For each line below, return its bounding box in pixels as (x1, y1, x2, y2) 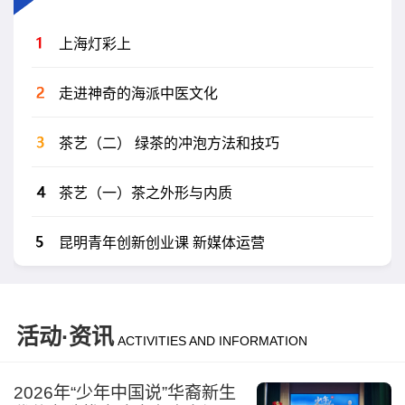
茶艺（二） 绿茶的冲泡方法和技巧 (58, 135, 279, 151)
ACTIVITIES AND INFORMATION (117, 333, 307, 348)
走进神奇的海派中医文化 (58, 85, 218, 101)
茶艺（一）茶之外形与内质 (58, 184, 232, 201)
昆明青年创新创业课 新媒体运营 (58, 234, 265, 250)
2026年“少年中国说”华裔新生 (13, 382, 236, 402)
